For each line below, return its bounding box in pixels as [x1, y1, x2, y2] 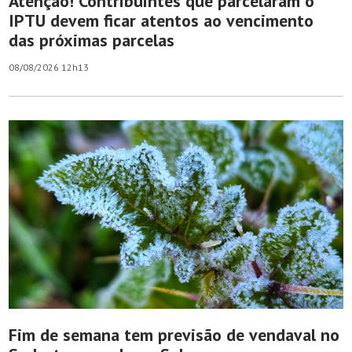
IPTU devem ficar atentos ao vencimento [9, 9, 314, 32]
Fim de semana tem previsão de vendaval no [9, 323, 340, 346]
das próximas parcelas [9, 29, 175, 52]
